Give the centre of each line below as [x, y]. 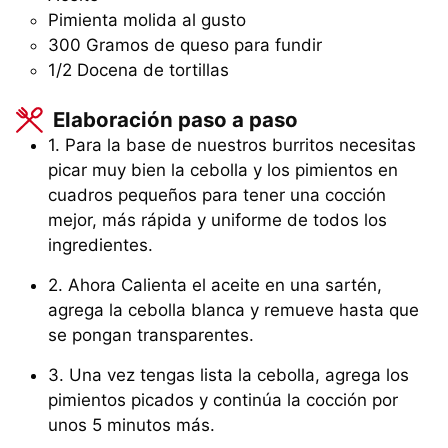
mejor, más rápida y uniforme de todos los [217, 220]
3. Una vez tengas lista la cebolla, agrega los [228, 375]
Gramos [117, 44]
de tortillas [186, 69]
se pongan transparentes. [153, 335]
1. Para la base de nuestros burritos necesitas [232, 145]
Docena [107, 69]
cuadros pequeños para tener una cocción [217, 195]
